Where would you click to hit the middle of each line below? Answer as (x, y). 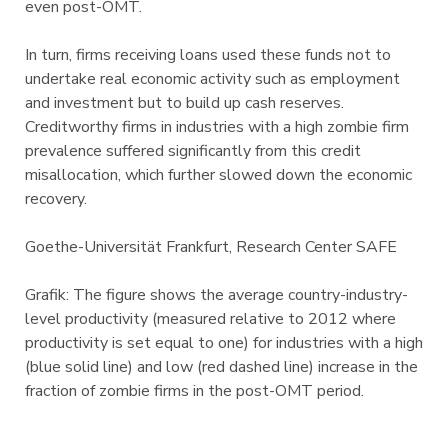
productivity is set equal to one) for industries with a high (223, 343)
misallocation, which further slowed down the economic (218, 175)
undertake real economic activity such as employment (212, 79)
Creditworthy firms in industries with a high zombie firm (216, 127)
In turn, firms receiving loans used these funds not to (207, 55)
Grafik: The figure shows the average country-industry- (216, 295)
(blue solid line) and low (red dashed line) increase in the (221, 367)
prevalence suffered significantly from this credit (192, 151)
